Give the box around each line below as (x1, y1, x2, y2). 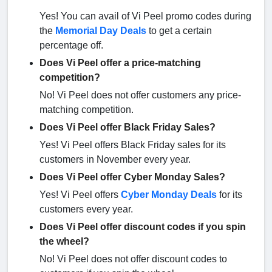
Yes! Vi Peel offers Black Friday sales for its (39, 140, 226, 151)
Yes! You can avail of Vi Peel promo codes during (39, 11, 251, 22)
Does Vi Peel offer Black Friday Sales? (39, 122, 216, 133)
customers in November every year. (39, 154, 193, 165)
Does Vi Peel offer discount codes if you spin (39, 222, 246, 233)
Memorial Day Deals (55, 25, 146, 36)
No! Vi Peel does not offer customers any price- (39, 90, 241, 101)
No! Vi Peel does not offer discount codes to (39, 254, 227, 265)
